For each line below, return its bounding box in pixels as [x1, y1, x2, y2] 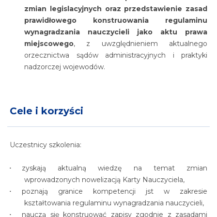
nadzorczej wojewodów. [24, 62, 105, 71]
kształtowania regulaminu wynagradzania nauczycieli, [24, 199, 204, 207]
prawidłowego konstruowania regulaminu [24, 16, 207, 25]
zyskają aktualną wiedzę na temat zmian [22, 164, 207, 172]
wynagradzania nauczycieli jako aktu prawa [24, 28, 207, 36]
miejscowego [24, 39, 74, 48]
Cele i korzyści [10, 105, 83, 117]
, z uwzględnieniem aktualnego [74, 39, 207, 48]
